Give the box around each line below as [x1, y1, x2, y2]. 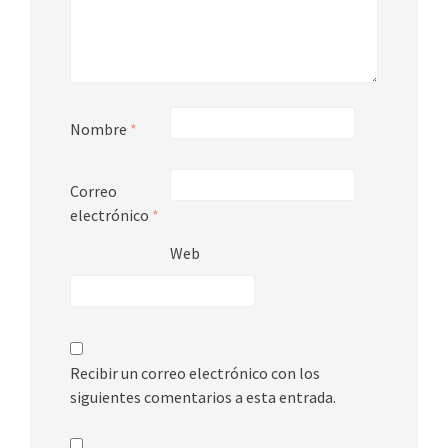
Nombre [70, 118, 130, 139]
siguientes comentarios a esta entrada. [70, 386, 336, 407]
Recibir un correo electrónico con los [70, 362, 320, 383]
